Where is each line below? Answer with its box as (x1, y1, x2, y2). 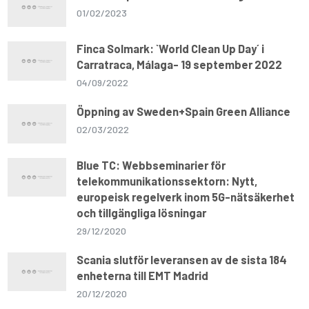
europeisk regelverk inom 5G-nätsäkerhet (77, 189, 295, 203)
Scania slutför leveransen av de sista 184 (77, 252, 288, 266)
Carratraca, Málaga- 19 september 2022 (77, 57, 283, 72)
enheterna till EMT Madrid (77, 268, 209, 282)
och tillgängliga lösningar (77, 205, 207, 219)
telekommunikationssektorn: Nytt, (77, 173, 258, 188)
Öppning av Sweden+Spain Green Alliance (77, 104, 291, 119)
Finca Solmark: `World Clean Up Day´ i (77, 41, 265, 56)
